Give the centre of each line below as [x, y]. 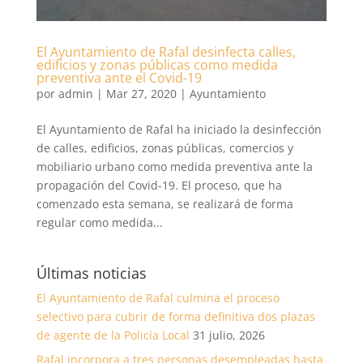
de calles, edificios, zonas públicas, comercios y [164, 147]
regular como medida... [99, 222]
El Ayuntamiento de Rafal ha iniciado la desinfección [179, 129]
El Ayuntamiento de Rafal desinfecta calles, [166, 51]
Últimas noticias [91, 273]
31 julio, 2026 [228, 335]
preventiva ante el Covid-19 [119, 77]
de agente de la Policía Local [113, 335]
